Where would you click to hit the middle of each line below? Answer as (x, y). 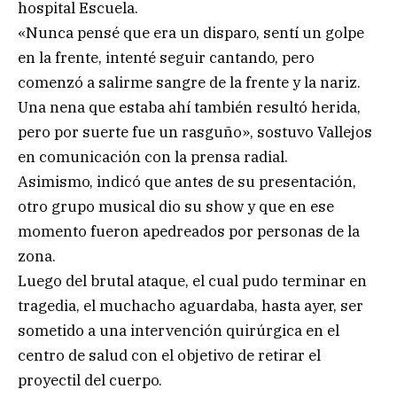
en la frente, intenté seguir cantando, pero (166, 57)
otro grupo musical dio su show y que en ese (176, 206)
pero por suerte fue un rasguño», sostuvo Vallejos (195, 132)
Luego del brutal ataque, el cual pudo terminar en (192, 280)
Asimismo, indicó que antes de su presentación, (187, 181)
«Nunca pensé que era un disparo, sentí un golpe (191, 32)
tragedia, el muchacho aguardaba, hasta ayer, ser (191, 305)
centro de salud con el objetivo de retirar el (169, 355)
